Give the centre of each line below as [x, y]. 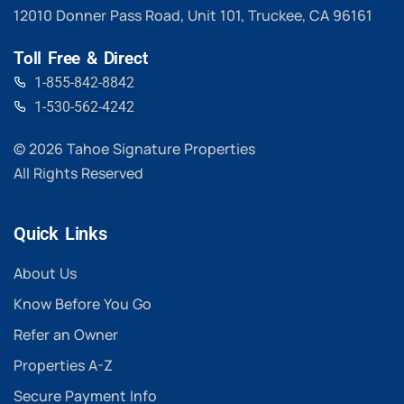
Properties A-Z [63, 365]
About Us [45, 273]
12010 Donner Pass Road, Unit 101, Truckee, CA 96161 [193, 15]
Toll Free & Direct [81, 58]
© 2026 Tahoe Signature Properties [134, 148]
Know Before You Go [83, 303]
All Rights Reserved [78, 173]
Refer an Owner [66, 334]
